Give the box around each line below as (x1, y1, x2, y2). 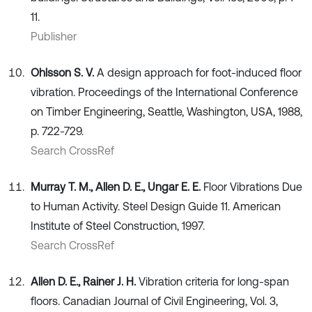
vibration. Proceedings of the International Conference (31, 86, 298, 99)
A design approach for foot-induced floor (97, 66, 302, 79)
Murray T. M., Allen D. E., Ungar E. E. (31, 180, 203, 194)
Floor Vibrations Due (203, 180, 302, 194)
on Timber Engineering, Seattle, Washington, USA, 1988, (31, 105, 302, 118)
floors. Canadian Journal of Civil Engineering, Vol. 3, (31, 295, 278, 308)
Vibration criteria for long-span (139, 275, 289, 288)
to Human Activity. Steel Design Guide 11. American (31, 200, 281, 213)
